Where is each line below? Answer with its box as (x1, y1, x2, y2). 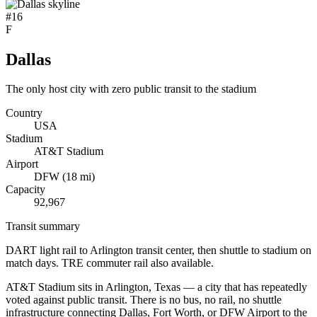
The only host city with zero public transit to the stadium (6, 83, 256, 96)
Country (6, 107, 42, 120)
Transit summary (6, 220, 80, 233)
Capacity (6, 183, 45, 196)
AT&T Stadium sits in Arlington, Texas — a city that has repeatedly (6, 281, 307, 294)
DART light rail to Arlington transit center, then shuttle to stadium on (6, 244, 311, 257)
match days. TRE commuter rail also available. (6, 257, 214, 270)
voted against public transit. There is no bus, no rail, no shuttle (6, 294, 282, 306)
